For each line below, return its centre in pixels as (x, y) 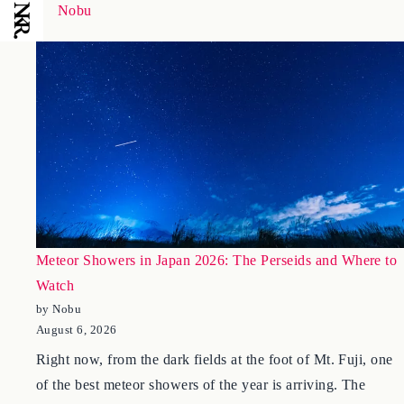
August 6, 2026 (77, 377)
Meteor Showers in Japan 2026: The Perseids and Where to (217, 308)
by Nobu (59, 356)
